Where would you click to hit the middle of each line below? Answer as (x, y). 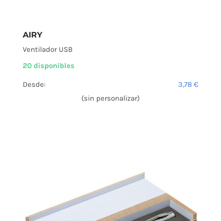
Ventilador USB (48, 50)
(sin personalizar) (110, 98)
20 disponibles (49, 66)
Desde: (34, 85)
